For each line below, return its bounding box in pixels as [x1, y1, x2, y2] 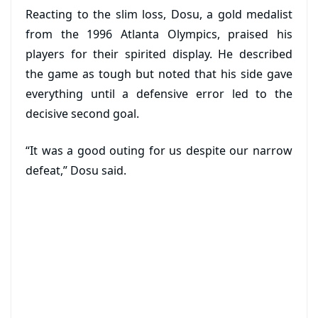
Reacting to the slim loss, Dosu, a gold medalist [26, 6, 292, 22]
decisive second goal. [26, 106, 139, 121]
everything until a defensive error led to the [26, 86, 292, 102]
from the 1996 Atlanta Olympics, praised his [26, 26, 292, 42]
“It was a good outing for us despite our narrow [26, 143, 292, 158]
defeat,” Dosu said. [26, 163, 126, 178]
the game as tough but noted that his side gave [26, 66, 292, 82]
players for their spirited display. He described [26, 46, 292, 62]
